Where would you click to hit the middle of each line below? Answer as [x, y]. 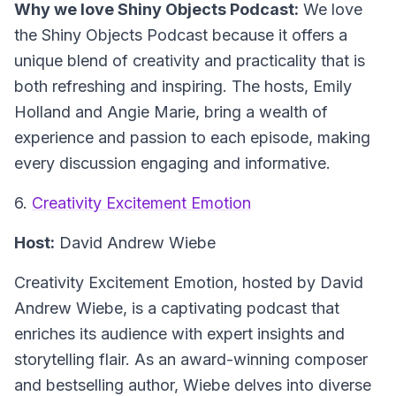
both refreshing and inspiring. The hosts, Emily [183, 86]
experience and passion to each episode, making [192, 137]
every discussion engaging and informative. [172, 163]
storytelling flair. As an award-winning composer [191, 359]
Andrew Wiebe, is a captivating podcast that [177, 308]
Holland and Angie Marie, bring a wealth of [171, 112]
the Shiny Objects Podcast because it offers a [181, 35]
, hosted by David [298, 282]
